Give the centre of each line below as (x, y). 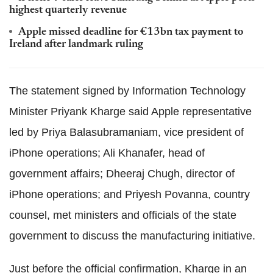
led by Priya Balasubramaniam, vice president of (126, 132)
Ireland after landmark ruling (76, 44)
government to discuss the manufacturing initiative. (132, 236)
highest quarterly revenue (68, 10)
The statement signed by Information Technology (127, 91)
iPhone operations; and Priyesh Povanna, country (129, 194)
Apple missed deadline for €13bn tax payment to (131, 32)
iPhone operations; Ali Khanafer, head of (107, 153)
